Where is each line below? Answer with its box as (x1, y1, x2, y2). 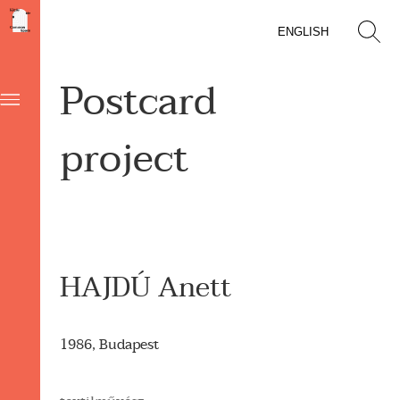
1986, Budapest (60, 332, 160, 356)
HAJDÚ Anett (60, 264, 232, 311)
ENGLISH (278, 25, 329, 38)
